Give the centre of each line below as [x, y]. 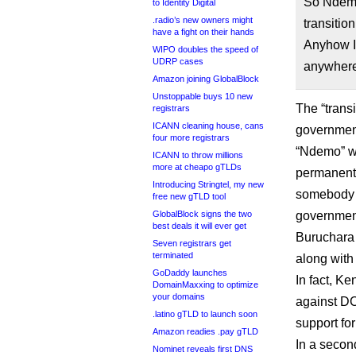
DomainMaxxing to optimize [205, 284]
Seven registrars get [192, 243]
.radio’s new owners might [203, 20]
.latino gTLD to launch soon [205, 314]
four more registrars [191, 137]
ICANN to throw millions [198, 155]
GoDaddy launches [190, 273]
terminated [173, 255]
